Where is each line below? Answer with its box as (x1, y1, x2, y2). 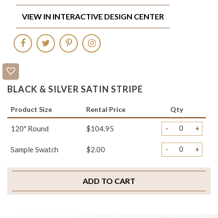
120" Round (11, 124, 49, 133)
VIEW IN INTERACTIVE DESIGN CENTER (22, 11, 164, 21)
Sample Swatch (11, 145, 58, 154)
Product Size (11, 105, 52, 114)
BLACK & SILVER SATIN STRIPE (7, 84, 143, 95)
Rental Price (86, 105, 126, 114)
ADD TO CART (83, 176, 135, 186)
